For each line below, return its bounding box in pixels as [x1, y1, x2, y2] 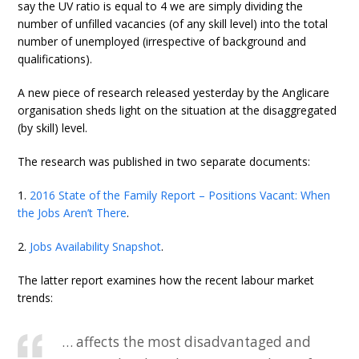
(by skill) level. [18, 119, 88, 135]
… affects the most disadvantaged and [62, 332, 312, 351]
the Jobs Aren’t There [18, 204, 127, 220]
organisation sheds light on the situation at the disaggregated [18, 102, 337, 118]
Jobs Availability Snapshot [30, 238, 162, 254]
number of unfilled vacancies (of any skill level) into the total [18, 15, 329, 31]
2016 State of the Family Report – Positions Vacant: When [30, 187, 331, 203]
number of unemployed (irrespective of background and [18, 33, 307, 49]
